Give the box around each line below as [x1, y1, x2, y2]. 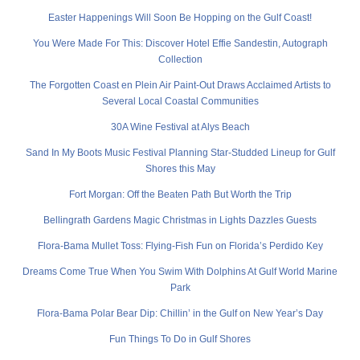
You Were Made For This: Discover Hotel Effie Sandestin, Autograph [32, 38, 328, 50]
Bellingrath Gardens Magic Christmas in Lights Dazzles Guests [43, 215, 317, 227]
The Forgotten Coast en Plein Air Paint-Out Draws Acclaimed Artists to [29, 80, 331, 92]
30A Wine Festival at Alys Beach [110, 121, 250, 133]
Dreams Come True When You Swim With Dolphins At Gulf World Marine [22, 266, 337, 278]
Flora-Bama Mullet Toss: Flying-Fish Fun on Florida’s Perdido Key [37, 240, 323, 252]
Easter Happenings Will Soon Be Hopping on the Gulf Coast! [48, 12, 312, 24]
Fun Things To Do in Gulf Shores [109, 333, 251, 346]
